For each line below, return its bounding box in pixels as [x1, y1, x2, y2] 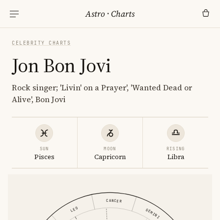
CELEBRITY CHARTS [12, 40, 71, 46]
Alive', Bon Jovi [12, 94, 66, 105]
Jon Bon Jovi [12, 52, 111, 79]
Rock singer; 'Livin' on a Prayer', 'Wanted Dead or [12, 82, 192, 93]
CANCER [106, 198, 122, 204]
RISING [166, 146, 185, 152]
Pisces [34, 153, 55, 161]
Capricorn [94, 153, 126, 161]
